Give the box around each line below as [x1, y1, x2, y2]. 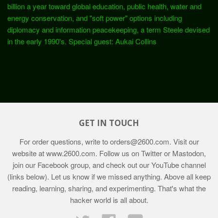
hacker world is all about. [70, 195, 148, 205]
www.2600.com [46, 148, 95, 159]
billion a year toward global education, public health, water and [7, 1, 201, 12]
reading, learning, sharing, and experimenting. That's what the [12, 183, 206, 194]
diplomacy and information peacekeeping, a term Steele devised [7, 24, 210, 35]
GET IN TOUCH [79, 117, 139, 129]
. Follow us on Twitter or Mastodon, [95, 148, 206, 159]
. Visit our [169, 136, 199, 147]
